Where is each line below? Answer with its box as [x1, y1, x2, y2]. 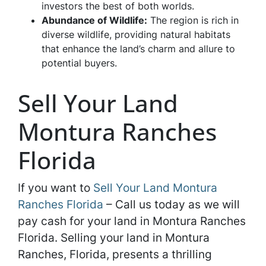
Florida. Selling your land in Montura [18, 230, 210, 245]
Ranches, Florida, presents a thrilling [18, 247, 212, 261]
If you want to [18, 180, 93, 195]
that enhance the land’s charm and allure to [42, 43, 235, 55]
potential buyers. [42, 57, 117, 69]
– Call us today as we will [103, 197, 240, 211]
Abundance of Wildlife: [42, 14, 147, 26]
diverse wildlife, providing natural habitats [42, 28, 230, 40]
